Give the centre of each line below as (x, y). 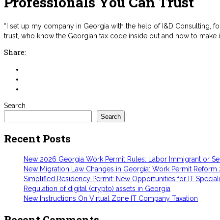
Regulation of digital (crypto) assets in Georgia (97, 189)
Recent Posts (37, 138)
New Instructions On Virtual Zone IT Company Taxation (111, 199)
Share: (15, 53)
